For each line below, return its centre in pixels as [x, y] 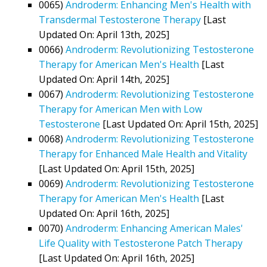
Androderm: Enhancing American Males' [154, 228]
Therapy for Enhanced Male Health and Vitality [143, 153]
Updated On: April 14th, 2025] [104, 79]
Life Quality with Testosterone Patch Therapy [141, 243]
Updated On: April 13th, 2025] [104, 34]
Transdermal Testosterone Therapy [120, 19]
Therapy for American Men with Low [120, 109]
